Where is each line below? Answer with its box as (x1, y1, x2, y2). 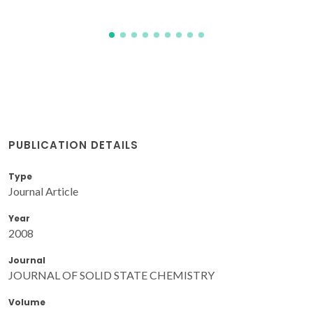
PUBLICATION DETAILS (8, 137, 138, 152)
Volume (8, 296, 45, 308)
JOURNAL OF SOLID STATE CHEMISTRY (8, 268, 214, 282)
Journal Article (8, 184, 78, 198)
